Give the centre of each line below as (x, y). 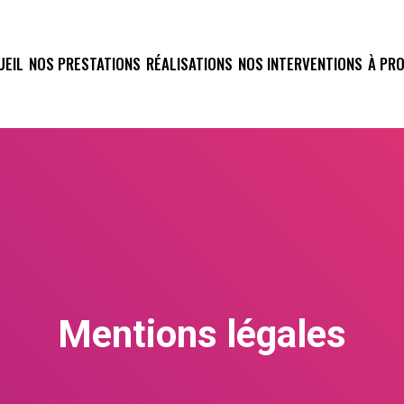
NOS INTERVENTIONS (300, 64)
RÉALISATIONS (189, 64)
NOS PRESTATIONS (84, 64)
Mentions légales (202, 334)
